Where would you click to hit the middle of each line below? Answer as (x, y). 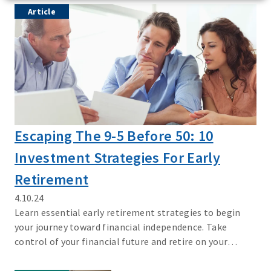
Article (42, 11)
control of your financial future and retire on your (121, 241)
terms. (29, 256)
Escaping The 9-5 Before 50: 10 (114, 136)
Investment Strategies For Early (117, 158)
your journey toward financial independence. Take (121, 227)
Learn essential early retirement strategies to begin (128, 212)
